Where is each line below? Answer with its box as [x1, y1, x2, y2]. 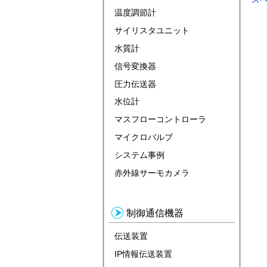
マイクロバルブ [114, 132, 173, 142]
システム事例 [114, 150, 164, 160]
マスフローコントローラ [114, 114, 206, 125]
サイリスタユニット [114, 26, 190, 36]
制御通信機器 [126, 208, 184, 219]
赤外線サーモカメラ [114, 167, 190, 178]
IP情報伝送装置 [114, 249, 172, 259]
